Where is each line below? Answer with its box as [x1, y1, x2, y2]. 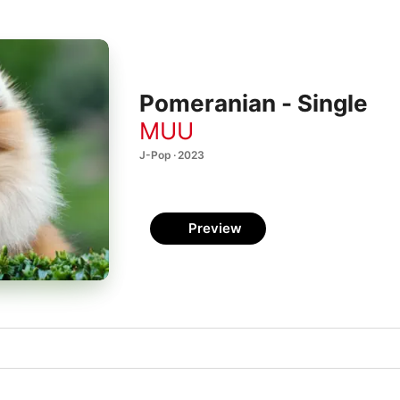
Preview [188, 220, 242, 237]
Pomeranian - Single [139, 89, 368, 118]
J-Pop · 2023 [139, 147, 204, 162]
